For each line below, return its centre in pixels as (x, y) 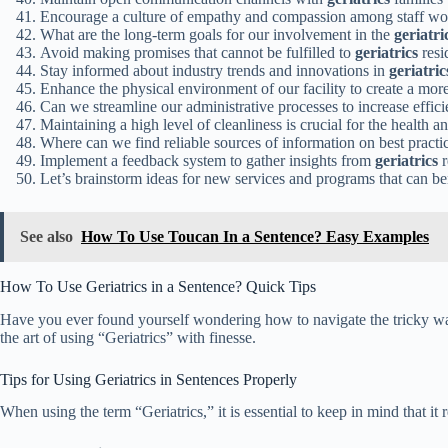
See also (46, 236)
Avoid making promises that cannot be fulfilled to (197, 52)
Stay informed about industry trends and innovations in (214, 70)
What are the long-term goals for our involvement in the (217, 34)
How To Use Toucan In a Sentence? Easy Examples (255, 236)
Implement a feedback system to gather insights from (207, 160)
